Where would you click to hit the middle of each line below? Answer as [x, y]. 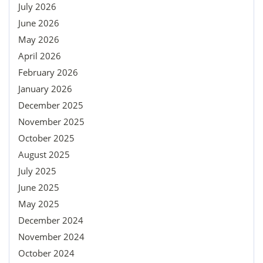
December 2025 [51, 105]
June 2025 [39, 188]
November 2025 [51, 122]
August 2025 [44, 155]
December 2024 [51, 220]
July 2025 [37, 171]
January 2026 [45, 89]
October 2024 [46, 253]
